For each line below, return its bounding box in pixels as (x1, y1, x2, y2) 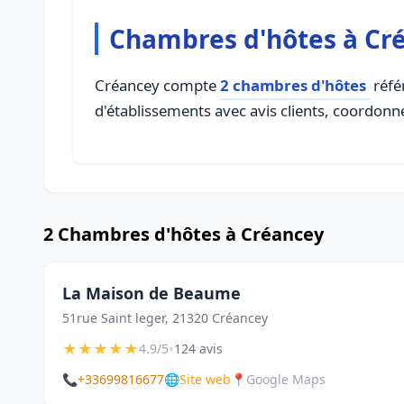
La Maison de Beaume (62, 282, 241, 304)
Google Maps (246, 371, 326, 388)
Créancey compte (95, 75, 220, 96)
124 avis (174, 340, 223, 357)
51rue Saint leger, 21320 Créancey (62, 309, 268, 326)
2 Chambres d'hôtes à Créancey (43, 222, 324, 246)
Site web (179, 371, 231, 388)
